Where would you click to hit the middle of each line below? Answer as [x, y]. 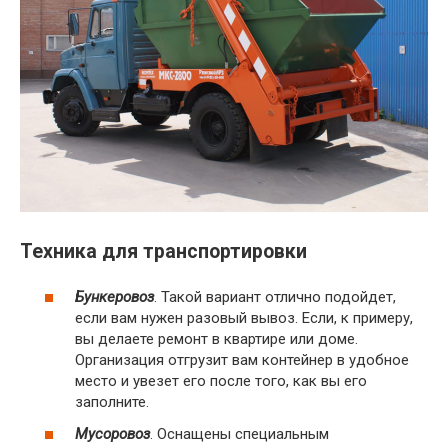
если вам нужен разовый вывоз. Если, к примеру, [244, 318]
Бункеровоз [114, 297]
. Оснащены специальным [239, 433]
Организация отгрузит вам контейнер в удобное [242, 360]
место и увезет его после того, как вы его [221, 381]
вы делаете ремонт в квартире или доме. [216, 339]
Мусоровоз [112, 433]
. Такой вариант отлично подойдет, [275, 297]
